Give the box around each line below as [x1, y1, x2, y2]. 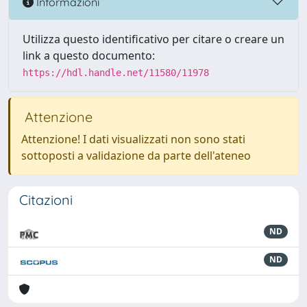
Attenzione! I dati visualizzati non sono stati [21, 132, 245, 147]
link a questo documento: [23, 48, 155, 63]
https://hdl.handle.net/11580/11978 [23, 67, 209, 78]
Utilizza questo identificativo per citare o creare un [23, 32, 284, 47]
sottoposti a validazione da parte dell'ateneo [21, 148, 251, 163]
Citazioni [19, 191, 73, 208]
